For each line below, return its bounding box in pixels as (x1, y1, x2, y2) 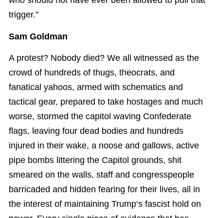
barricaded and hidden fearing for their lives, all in (9, 184, 200, 194)
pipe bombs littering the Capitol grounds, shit (9, 155, 182, 165)
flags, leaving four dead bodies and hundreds (9, 126, 183, 136)
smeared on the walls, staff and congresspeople (9, 169, 194, 180)
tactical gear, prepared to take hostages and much (9, 96, 203, 107)
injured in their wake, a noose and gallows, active (9, 140, 199, 150)
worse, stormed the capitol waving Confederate (9, 111, 191, 121)
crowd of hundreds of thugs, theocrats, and (9, 67, 175, 77)
